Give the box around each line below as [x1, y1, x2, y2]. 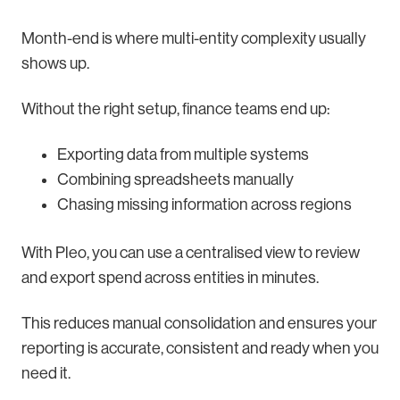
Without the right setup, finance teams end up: [21, 100, 329, 119]
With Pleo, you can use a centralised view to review [21, 243, 360, 262]
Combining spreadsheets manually [57, 171, 294, 189]
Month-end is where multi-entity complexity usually [21, 29, 366, 48]
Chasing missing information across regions [57, 196, 352, 214]
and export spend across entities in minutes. [21, 268, 319, 287]
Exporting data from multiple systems [57, 146, 309, 164]
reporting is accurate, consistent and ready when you [21, 338, 379, 357]
